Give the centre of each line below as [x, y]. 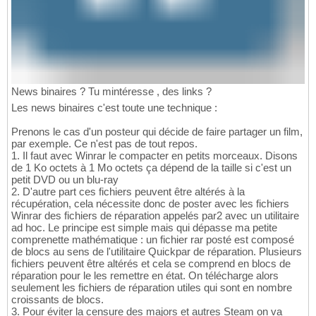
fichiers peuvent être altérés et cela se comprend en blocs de [151, 263]
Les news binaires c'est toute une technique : [114, 107]
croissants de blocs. [57, 299]
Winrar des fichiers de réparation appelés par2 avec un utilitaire [155, 215]
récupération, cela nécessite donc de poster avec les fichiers [150, 203]
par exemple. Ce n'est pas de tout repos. [104, 143]
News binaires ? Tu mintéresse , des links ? [111, 91]
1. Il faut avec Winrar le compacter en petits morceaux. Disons [154, 155]
